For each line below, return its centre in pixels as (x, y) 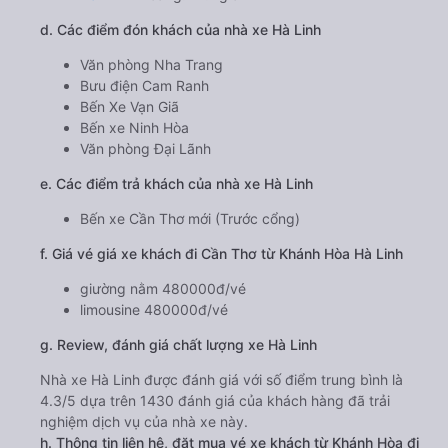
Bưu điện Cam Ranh (144, 85)
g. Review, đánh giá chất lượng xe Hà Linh (178, 344)
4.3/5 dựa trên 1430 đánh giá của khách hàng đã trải (215, 400)
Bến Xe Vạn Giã (129, 106)
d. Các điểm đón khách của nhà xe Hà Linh (180, 29)
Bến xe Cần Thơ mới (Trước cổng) (190, 218)
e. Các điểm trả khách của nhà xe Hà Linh (176, 183)
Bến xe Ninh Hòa (134, 127)
